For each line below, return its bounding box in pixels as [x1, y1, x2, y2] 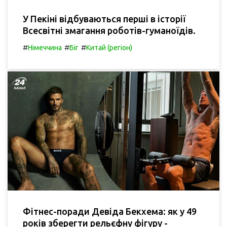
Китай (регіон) [86, 43, 132, 52]
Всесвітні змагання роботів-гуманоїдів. [23, 25, 196, 35]
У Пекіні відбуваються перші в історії [23, 13, 185, 24]
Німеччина [28, 43, 62, 52]
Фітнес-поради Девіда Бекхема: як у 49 [23, 206, 197, 216]
